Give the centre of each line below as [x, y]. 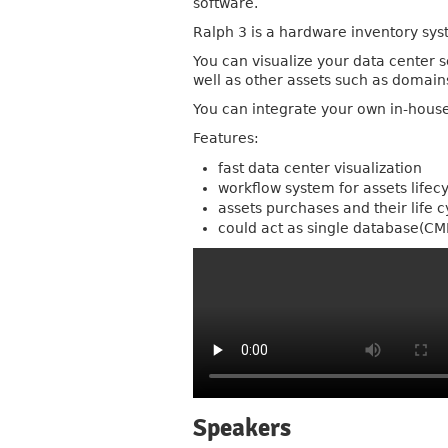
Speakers [242, 428]
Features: [226, 138]
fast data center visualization [320, 168]
